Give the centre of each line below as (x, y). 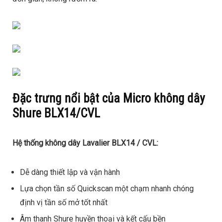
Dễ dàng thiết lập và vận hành (70, 172)
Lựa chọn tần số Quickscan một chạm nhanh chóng (107, 188)
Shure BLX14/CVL (56, 113)
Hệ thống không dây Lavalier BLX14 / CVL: (85, 143)
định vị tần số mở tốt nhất (63, 202)
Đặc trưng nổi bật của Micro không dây (108, 98)
